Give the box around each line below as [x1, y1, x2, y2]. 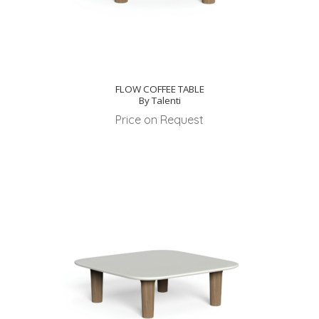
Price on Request [115, 112, 204, 127]
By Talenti [138, 93, 181, 107]
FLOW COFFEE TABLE [115, 82, 204, 95]
